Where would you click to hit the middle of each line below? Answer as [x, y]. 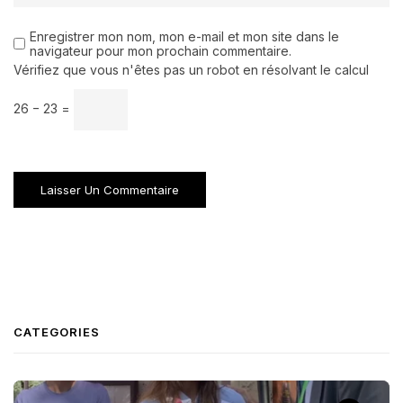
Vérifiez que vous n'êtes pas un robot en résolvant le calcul [191, 69]
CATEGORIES [57, 331]
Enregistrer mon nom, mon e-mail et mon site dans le [184, 36]
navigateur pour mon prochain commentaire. [161, 50]
